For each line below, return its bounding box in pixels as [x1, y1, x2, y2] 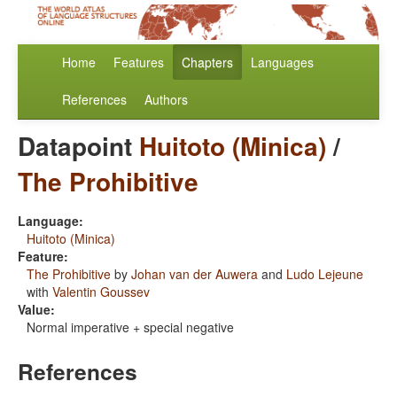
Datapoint [18, 128, 139, 165]
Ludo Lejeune [286, 265, 363, 284]
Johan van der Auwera [131, 265, 258, 284]
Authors [144, 90, 188, 109]
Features [113, 53, 164, 72]
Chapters [182, 53, 233, 72]
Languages [251, 53, 314, 72]
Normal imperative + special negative [27, 318, 234, 337]
